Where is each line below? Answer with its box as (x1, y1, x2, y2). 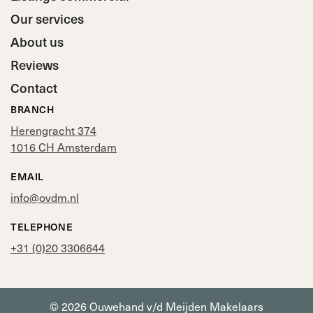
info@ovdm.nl (10, 190, 79, 205)
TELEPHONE (10, 219, 73, 234)
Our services (10, 10, 84, 28)
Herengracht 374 (10, 123, 96, 138)
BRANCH (10, 102, 54, 117)
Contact (10, 79, 57, 97)
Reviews (10, 56, 59, 74)
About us (10, 33, 64, 51)
